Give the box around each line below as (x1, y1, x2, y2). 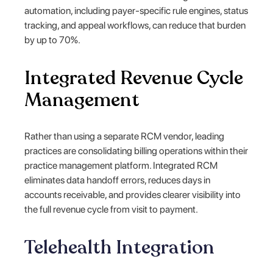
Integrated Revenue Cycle (24, 65, 244, 91)
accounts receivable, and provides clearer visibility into (24, 188, 241, 200)
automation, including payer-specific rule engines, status (24, 4, 249, 16)
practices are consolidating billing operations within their (24, 144, 249, 157)
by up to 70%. (24, 34, 81, 46)
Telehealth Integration (24, 234, 215, 260)
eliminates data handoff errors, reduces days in (24, 174, 211, 186)
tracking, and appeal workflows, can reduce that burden (24, 19, 246, 31)
